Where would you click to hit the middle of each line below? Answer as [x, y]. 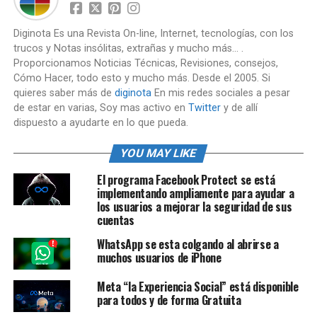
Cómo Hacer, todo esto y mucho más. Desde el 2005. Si [142, 78]
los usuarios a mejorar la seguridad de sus [194, 207]
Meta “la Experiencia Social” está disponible [197, 287]
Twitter [204, 108]
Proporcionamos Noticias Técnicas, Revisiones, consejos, [145, 63]
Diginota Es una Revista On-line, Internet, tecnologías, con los [153, 34]
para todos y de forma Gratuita [169, 300]
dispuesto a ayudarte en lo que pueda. [100, 123]
